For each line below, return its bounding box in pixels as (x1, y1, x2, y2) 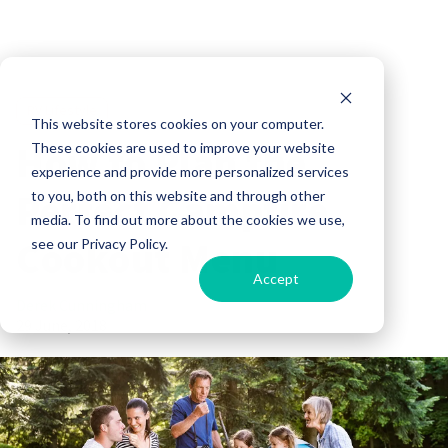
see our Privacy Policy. (30, 234, 168, 252)
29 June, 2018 (16, 315, 107, 335)
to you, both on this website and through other (30, 186, 325, 204)
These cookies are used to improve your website (30, 138, 335, 156)
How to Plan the (16, 136, 307, 193)
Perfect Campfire (16, 184, 328, 241)
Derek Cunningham (16, 295, 147, 315)
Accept (253, 269, 300, 287)
